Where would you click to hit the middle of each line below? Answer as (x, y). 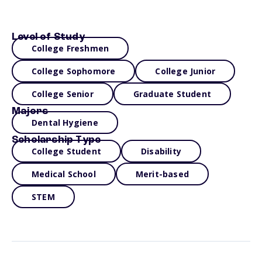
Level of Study (48, 37)
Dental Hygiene (65, 123)
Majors (30, 111)
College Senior (63, 94)
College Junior (185, 71)
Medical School (64, 174)
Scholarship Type (56, 140)
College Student (66, 151)
